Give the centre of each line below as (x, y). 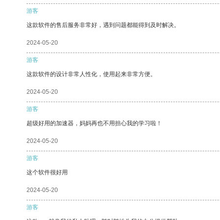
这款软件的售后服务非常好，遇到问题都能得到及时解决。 (103, 25)
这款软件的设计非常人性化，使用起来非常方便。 (91, 74)
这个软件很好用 (47, 172)
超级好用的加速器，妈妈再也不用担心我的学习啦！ (94, 123)
